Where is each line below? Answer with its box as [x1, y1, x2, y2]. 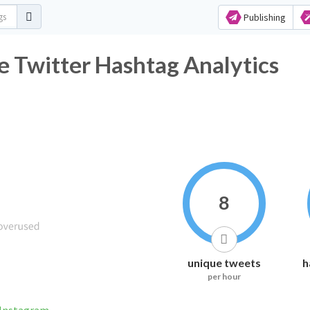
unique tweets [187, 256, 261, 269]
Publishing [241, 11, 286, 24]
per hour [207, 271, 241, 282]
